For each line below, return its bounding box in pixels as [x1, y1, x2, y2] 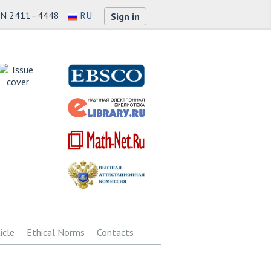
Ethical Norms [27, 226, 85, 238]
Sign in [111, 10, 140, 22]
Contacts [97, 226, 134, 238]
